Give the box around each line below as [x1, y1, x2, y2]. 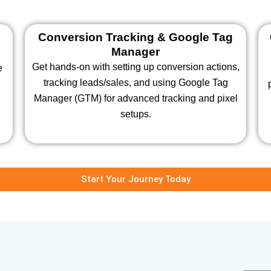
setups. [120, 108, 151, 119]
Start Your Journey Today [80, 174, 191, 185]
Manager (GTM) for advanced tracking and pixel [33, 93, 238, 103]
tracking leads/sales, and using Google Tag [43, 77, 228, 88]
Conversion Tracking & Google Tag [38, 30, 233, 44]
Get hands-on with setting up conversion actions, [31, 61, 240, 72]
